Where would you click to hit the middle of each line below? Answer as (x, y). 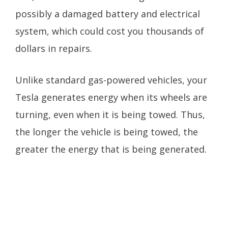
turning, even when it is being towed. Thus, (110, 115)
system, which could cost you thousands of (110, 31)
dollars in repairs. (56, 48)
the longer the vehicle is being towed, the (107, 132)
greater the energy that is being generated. (112, 149)
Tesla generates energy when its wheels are (111, 97)
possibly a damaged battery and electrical (108, 13)
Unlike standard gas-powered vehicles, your (111, 80)
